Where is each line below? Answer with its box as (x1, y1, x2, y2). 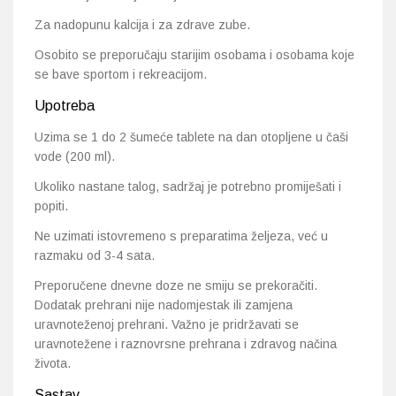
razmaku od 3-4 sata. (34, 247, 155, 263)
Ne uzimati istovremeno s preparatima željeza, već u (34, 228, 328, 243)
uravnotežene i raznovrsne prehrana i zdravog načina (34, 336, 337, 351)
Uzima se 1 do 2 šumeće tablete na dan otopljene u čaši (34, 129, 348, 144)
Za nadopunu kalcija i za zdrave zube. (34, 17, 250, 32)
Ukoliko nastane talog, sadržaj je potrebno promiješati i (34, 179, 341, 194)
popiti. (34, 198, 68, 213)
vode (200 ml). (34, 148, 115, 164)
